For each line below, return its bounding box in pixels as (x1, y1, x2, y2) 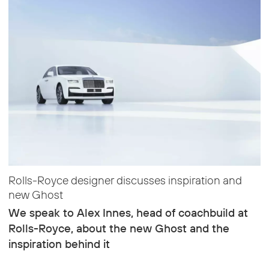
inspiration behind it (8, 236, 110, 251)
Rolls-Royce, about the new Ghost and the (8, 220, 229, 235)
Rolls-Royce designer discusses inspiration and (8, 172, 242, 187)
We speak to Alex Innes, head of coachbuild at (8, 205, 248, 220)
